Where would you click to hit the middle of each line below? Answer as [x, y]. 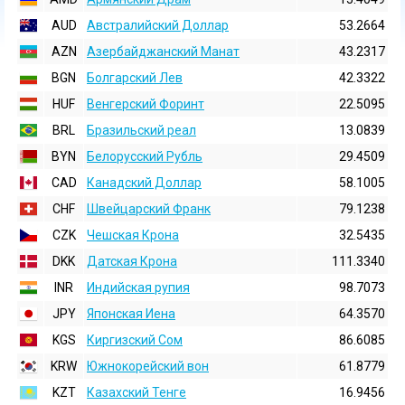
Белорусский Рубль [145, 156]
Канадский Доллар [144, 183]
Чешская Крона [133, 235]
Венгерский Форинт [146, 104]
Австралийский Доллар [158, 25]
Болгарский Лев [135, 78]
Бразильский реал [141, 130]
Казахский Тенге [137, 392]
